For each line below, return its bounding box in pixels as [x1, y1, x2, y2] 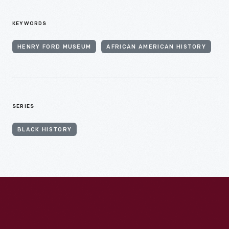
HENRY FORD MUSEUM [17, 44, 91, 51]
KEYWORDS [12, 21, 47, 27]
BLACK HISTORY [17, 127, 72, 133]
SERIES [12, 104, 35, 110]
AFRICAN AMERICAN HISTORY [106, 44, 207, 51]
